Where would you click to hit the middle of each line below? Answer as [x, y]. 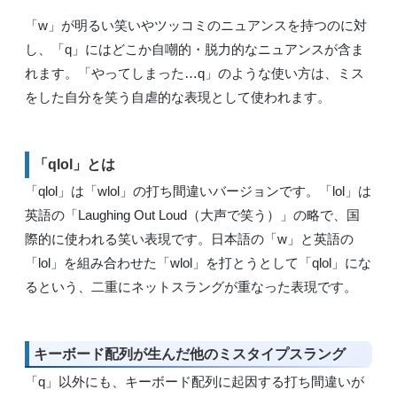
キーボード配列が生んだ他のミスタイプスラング [190, 354]
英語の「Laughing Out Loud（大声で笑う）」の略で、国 [192, 215]
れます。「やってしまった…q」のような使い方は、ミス [195, 73]
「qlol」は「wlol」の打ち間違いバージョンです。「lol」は [198, 191]
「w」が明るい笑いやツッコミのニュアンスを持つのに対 [196, 25]
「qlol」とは [74, 164]
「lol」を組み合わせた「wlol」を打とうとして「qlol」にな [198, 263]
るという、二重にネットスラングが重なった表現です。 [191, 287]
